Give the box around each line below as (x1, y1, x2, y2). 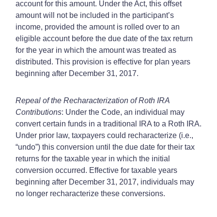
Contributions (15, 108, 62, 116)
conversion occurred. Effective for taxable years (15, 166, 177, 174)
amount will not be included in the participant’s (15, 11, 174, 19)
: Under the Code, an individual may (62, 108, 185, 116)
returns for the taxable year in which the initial (15, 154, 170, 163)
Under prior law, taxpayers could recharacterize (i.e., (15, 131, 193, 139)
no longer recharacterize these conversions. (15, 189, 165, 198)
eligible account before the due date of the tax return (15, 34, 193, 43)
